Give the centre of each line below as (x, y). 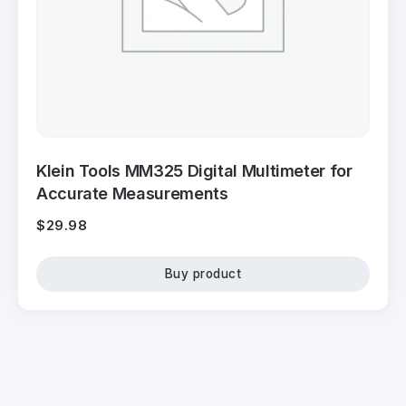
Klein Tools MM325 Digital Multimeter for (194, 171)
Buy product (203, 274)
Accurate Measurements (132, 194)
